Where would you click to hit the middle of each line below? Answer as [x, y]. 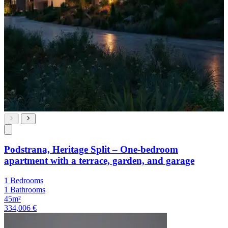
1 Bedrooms [24, 181]
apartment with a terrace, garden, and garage [99, 161]
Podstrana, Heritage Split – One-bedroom [91, 150]
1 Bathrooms [25, 190]
